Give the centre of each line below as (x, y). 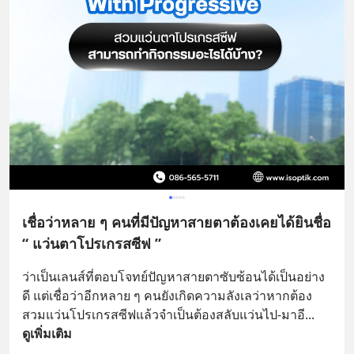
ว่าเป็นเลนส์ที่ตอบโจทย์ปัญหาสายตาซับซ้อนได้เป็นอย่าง (173, 276)
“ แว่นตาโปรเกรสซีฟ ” (92, 243)
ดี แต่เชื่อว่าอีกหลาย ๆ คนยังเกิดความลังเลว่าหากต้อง (167, 295)
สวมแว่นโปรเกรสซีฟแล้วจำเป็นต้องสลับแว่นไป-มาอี (164, 314)
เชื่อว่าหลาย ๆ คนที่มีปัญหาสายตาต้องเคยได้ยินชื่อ (177, 222)
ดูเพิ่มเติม (47, 333)
